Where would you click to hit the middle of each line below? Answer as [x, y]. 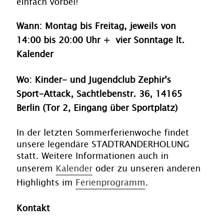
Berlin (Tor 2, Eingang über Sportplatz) [97, 108]
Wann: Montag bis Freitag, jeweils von [96, 26]
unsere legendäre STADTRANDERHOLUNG [103, 145]
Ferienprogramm [110, 183]
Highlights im [46, 183]
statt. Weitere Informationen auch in [93, 156]
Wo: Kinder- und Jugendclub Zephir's [94, 80]
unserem [36, 169]
